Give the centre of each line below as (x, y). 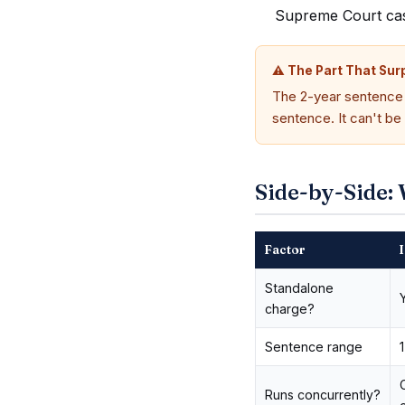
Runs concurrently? (323, 395)
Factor (285, 250)
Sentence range (314, 347)
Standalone (299, 288)
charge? (290, 309)
